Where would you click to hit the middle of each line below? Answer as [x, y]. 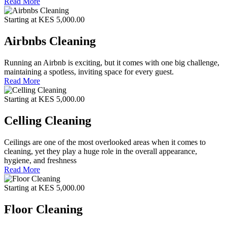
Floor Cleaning [43, 209]
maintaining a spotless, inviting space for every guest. [89, 72]
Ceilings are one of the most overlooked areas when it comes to [105, 142]
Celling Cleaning [48, 121]
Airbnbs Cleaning [50, 41]
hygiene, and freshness [40, 160]
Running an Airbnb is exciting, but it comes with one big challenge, [112, 63]
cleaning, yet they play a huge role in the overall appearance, [101, 151]
